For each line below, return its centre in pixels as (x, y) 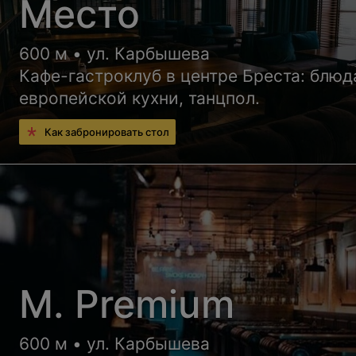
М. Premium (127, 304)
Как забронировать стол (107, 132)
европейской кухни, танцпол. (140, 98)
